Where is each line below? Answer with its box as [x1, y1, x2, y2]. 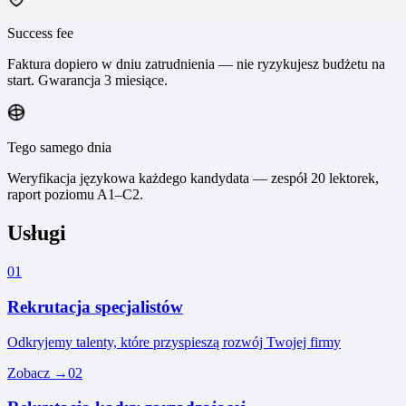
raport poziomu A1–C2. [7, 187, 143, 203]
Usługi [7, 221, 66, 246]
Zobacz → [7, 364, 68, 381]
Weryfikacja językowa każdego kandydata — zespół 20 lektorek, [7, 170, 379, 187]
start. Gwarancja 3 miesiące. [7, 72, 168, 89]
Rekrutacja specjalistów [7, 296, 183, 316]
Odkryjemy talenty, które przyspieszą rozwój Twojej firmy [7, 333, 341, 350]
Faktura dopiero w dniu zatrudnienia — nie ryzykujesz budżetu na [7, 56, 385, 72]
